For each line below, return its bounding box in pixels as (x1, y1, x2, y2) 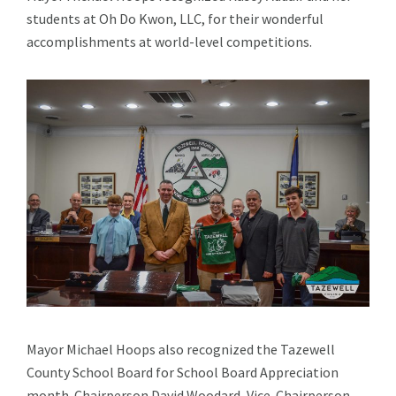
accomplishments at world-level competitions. (27, 32, 312, 50)
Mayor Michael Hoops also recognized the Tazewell (27, 340, 335, 359)
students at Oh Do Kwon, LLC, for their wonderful (27, 9, 324, 27)
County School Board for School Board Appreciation (27, 363, 339, 382)
